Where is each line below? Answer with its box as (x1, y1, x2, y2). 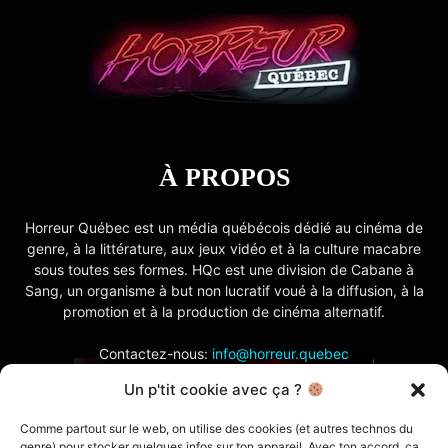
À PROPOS (158, 163, 290, 192)
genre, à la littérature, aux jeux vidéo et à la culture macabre (27, 240, 421, 257)
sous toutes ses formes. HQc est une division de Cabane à (34, 261, 414, 278)
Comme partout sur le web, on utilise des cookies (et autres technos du (20, 421, 413, 436)
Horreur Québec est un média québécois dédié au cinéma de (25, 219, 423, 236)
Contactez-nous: (99, 345, 212, 362)
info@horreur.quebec (212, 345, 349, 362)
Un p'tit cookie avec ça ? (124, 380, 307, 399)
